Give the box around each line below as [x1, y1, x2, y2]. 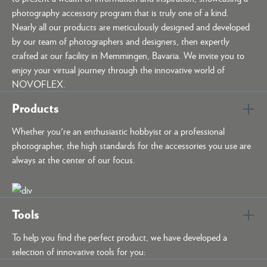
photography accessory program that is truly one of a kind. [12, 5, 229, 19]
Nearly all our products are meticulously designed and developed [12, 20, 250, 33]
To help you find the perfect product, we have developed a [12, 229, 227, 244]
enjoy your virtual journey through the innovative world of [12, 63, 225, 76]
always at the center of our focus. [12, 153, 135, 166]
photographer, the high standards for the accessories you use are [12, 138, 251, 152]
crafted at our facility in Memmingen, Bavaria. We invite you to [12, 48, 244, 62]
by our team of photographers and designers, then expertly [12, 34, 229, 48]
